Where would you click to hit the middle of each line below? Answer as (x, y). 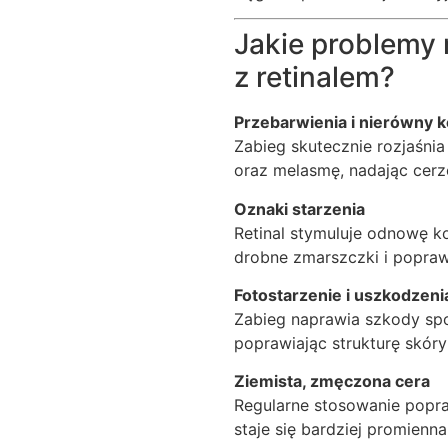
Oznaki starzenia (299, 208)
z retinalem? (314, 77)
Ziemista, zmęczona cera (332, 381)
